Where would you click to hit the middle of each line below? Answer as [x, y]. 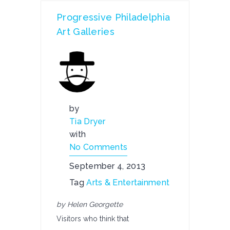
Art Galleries [85, 32]
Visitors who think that [93, 219]
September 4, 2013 [108, 166]
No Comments [99, 147]
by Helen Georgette [90, 204]
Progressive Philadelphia [113, 17]
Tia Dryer [88, 121]
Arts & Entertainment [128, 183]
